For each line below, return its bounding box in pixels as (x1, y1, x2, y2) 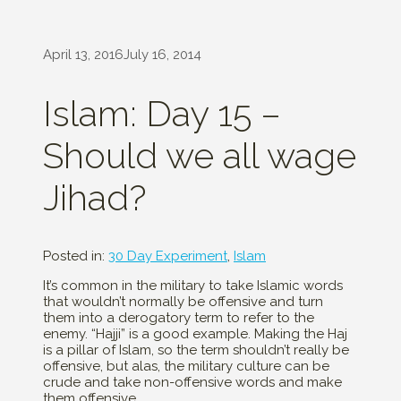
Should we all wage (43, 134, 356, 177)
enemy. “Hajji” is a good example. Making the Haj (43, 326, 347, 343)
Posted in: (43, 248, 108, 265)
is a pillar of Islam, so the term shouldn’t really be (43, 342, 349, 359)
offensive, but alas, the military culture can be (43, 358, 329, 375)
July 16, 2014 (124, 47, 201, 63)
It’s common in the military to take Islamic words (43, 277, 343, 294)
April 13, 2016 (43, 47, 124, 63)
